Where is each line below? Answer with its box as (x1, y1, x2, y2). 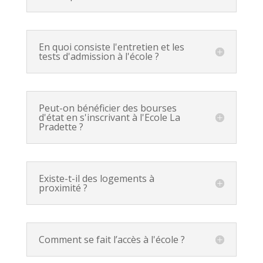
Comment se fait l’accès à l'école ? (38, 233, 185, 246)
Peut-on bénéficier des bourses (38, 102, 177, 114)
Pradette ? (38, 120, 83, 133)
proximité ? (38, 181, 87, 194)
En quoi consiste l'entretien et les (38, 41, 184, 53)
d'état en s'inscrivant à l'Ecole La (38, 111, 180, 124)
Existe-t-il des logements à (38, 172, 154, 185)
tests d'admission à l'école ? (38, 50, 159, 63)
